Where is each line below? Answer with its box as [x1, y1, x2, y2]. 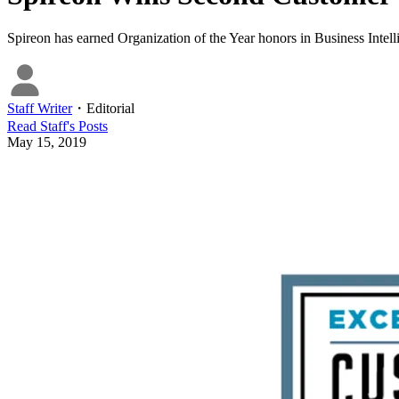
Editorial [86, 100, 134, 116]
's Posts [67, 118, 108, 134]
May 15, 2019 [7, 134, 86, 150]
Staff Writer [7, 100, 72, 116]
